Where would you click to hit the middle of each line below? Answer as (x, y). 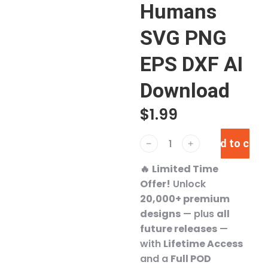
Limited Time (185, 169)
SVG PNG (183, 38)
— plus (199, 214)
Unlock (188, 184)
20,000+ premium (185, 199)
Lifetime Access (203, 244)
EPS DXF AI (191, 64)
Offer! (155, 184)
